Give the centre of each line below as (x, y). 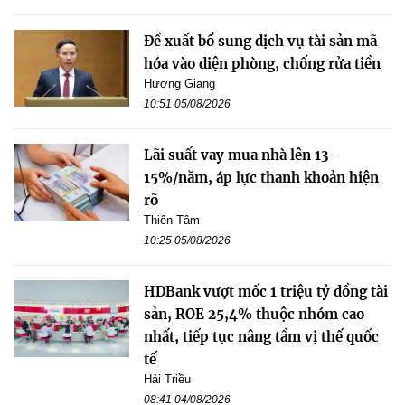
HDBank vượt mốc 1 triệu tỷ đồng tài (266, 292)
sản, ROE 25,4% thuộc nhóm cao (254, 315)
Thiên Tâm (172, 221)
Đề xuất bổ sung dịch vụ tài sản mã (260, 42)
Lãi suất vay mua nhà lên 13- (240, 155)
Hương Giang (179, 84)
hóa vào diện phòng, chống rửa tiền (262, 64)
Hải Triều (167, 380)
